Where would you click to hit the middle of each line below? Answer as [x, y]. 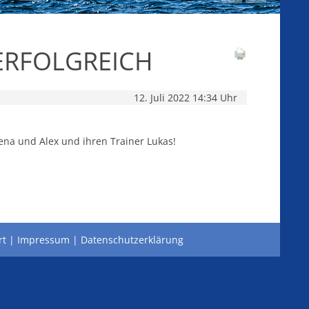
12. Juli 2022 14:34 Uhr [186, 97]
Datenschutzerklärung [132, 239]
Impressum [43, 239]
